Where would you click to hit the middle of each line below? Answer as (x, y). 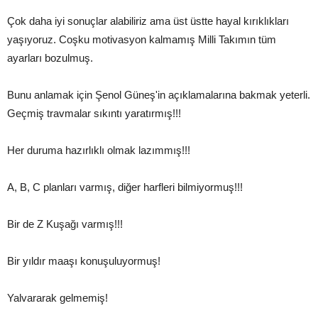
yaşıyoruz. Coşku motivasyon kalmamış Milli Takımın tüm (142, 39)
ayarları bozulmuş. (50, 57)
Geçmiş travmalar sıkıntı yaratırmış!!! (94, 113)
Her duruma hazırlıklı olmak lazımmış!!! (99, 150)
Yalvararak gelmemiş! (57, 297)
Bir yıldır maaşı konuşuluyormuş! (84, 261)
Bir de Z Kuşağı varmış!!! (65, 224)
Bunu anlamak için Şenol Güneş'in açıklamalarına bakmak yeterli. (159, 94)
